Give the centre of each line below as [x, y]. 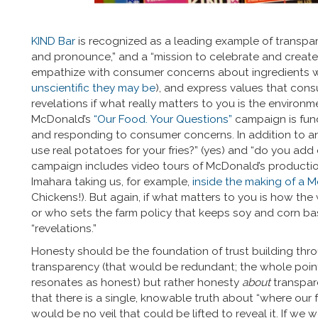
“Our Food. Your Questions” [163, 119]
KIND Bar [53, 41]
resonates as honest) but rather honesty [137, 282]
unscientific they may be [93, 88]
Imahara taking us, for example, [112, 181]
